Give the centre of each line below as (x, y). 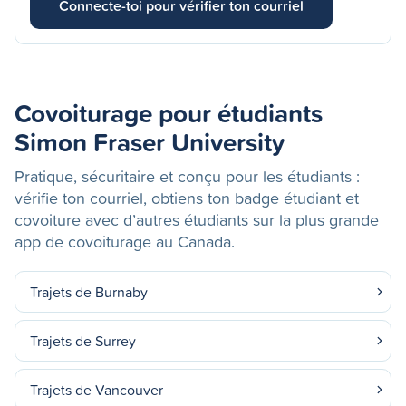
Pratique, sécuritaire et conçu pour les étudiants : (187, 176)
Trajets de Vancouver (97, 390)
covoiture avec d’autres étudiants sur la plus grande (197, 220)
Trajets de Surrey (83, 341)
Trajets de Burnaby (89, 292)
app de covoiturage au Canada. (125, 242)
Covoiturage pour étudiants (169, 113)
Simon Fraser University (150, 142)
